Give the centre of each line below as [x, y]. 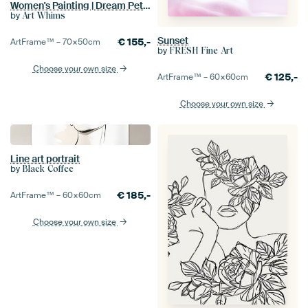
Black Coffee [48, 169]
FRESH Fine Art [201, 51]
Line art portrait [45, 159]
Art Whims [44, 16]
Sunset [173, 41]
